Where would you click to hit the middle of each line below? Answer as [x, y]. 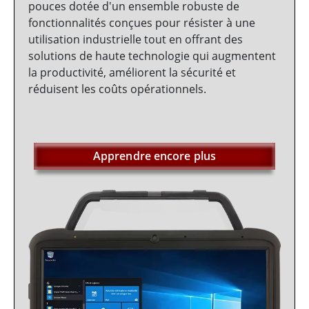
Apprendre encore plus [154, 156]
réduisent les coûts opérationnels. [117, 89]
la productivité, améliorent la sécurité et [132, 73]
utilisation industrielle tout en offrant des [136, 40]
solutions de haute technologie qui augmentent [152, 56]
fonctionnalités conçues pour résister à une [142, 23]
